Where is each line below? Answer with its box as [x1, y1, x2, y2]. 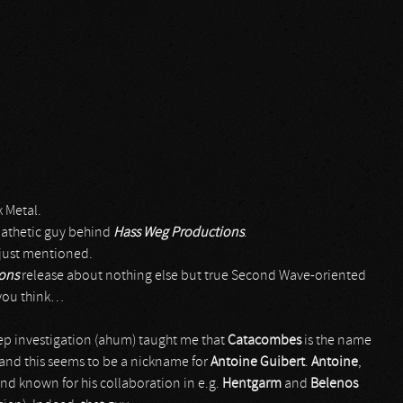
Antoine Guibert [210, 355, 305, 370]
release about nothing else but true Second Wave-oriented [22, 269, 366, 283]
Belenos [310, 377, 358, 391]
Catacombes [228, 334, 304, 348]
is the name [304, 334, 372, 348]
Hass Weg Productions [113, 226, 244, 240]
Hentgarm [222, 377, 284, 391]
